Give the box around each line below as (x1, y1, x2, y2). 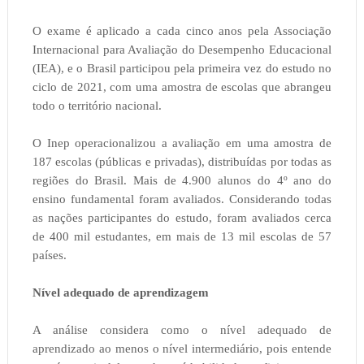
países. (32, 249, 67, 262)
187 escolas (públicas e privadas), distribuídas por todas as (32, 155, 332, 169)
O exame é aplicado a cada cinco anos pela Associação (32, 24, 332, 38)
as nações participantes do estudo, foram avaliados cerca (32, 211, 332, 225)
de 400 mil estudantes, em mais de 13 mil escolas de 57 (32, 230, 332, 244)
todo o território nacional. (32, 99, 162, 113)
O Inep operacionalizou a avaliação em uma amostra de (32, 136, 332, 150)
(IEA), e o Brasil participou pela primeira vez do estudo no (32, 62, 332, 76)
